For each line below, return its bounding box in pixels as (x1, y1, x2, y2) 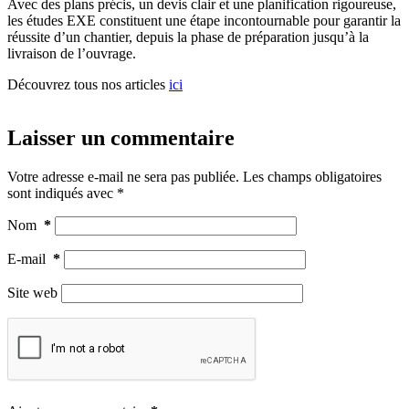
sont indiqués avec (7, 184, 117, 201)
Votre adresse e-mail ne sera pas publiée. (7, 168, 239, 184)
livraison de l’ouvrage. (7, 45, 136, 61)
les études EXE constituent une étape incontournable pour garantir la (7, 12, 401, 28)
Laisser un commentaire (7, 125, 235, 150)
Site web (7, 284, 58, 300)
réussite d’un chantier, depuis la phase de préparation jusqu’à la (7, 28, 369, 45)
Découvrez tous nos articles (7, 76, 169, 92)
